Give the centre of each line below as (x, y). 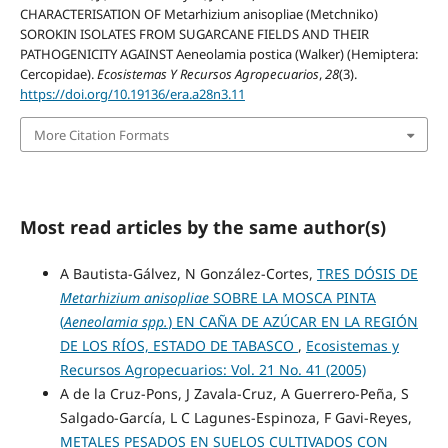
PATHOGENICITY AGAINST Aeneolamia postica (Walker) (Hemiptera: (218, 54)
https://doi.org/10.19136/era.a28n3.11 (132, 94)
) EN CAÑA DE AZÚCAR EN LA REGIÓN (292, 321)
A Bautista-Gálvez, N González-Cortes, (188, 273)
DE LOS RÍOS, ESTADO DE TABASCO (178, 345)
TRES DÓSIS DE (367, 273)
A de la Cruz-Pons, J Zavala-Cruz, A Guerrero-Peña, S (234, 393)
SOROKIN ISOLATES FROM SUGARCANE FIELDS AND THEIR (194, 34)
